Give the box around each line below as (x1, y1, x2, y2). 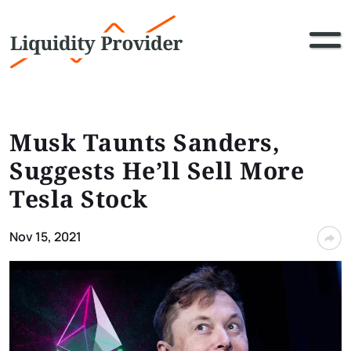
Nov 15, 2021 (9, 228, 81, 245)
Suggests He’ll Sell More (9, 154, 304, 186)
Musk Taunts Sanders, (9, 126, 280, 158)
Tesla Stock (9, 183, 148, 215)
